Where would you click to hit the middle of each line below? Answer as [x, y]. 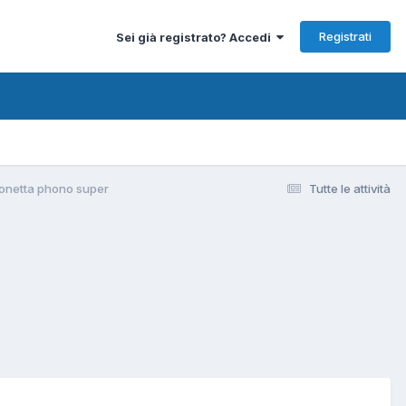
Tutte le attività [350, 188]
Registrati [345, 36]
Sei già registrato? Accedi [196, 37]
